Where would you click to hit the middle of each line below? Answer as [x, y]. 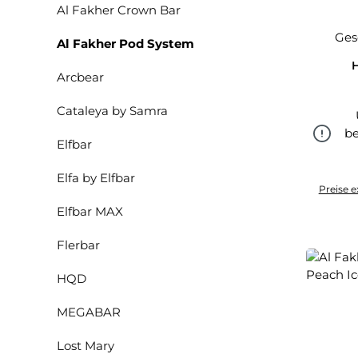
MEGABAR [89, 312]
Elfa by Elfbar [96, 178]
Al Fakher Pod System [125, 44]
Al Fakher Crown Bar [119, 10]
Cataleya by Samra [112, 111]
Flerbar [78, 245]
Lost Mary [86, 346]
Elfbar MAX [90, 211]
